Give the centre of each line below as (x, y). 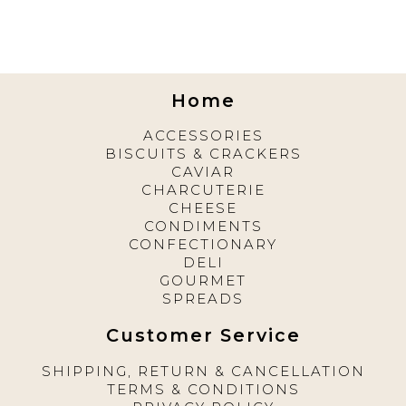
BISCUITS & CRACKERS (203, 154)
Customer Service (203, 336)
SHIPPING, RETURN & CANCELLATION (203, 371)
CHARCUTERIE (203, 190)
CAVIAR (203, 172)
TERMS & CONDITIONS (203, 389)
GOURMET (203, 281)
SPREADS (203, 299)
